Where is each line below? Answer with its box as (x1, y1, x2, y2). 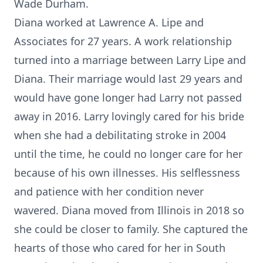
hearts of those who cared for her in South (14, 241, 225, 255)
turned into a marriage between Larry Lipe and (14, 53, 246, 67)
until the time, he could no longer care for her (14, 147, 242, 161)
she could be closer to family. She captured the (14, 222, 248, 236)
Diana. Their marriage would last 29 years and (14, 72, 242, 86)
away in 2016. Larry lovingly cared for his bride (14, 109, 244, 123)
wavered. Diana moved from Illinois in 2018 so (14, 203, 244, 217)
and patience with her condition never (14, 184, 204, 198)
